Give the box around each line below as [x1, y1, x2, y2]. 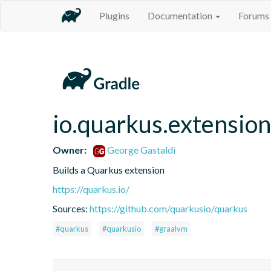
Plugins [99, 10, 129, 21]
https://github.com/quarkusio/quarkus [90, 202, 247, 214]
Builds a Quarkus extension [53, 163, 165, 175]
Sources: [53, 202, 90, 214]
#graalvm [155, 223, 188, 233]
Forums [238, 10, 269, 21]
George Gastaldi [105, 143, 176, 155]
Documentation [148, 10, 214, 21]
